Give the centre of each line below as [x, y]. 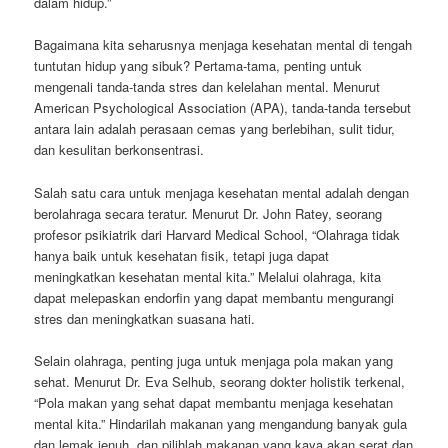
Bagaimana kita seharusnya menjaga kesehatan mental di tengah [223, 45]
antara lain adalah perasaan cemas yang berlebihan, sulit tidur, [215, 129]
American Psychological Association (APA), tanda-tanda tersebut [223, 108]
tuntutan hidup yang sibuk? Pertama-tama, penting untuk [198, 66]
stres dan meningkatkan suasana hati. [145, 318]
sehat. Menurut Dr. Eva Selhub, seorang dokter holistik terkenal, [220, 381]
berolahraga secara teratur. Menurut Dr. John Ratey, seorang [208, 213]
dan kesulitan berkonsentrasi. [119, 150]
